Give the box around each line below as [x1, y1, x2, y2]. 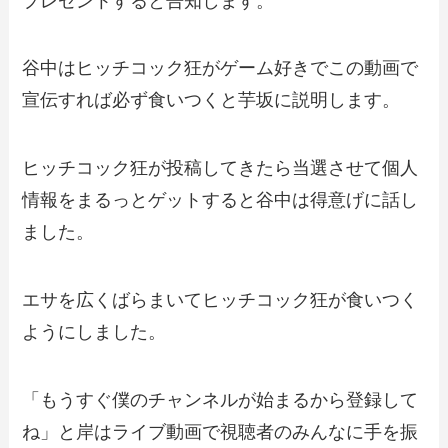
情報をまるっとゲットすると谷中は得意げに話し [22, 190, 419, 211]
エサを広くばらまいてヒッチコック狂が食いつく [22, 290, 419, 311]
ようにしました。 [22, 322, 167, 343]
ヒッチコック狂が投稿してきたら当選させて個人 [22, 158, 419, 179]
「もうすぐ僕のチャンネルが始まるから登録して [22, 389, 419, 410]
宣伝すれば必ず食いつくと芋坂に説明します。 [22, 90, 401, 111]
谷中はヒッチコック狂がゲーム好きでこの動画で [22, 58, 419, 79]
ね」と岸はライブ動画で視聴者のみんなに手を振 [22, 421, 419, 442]
